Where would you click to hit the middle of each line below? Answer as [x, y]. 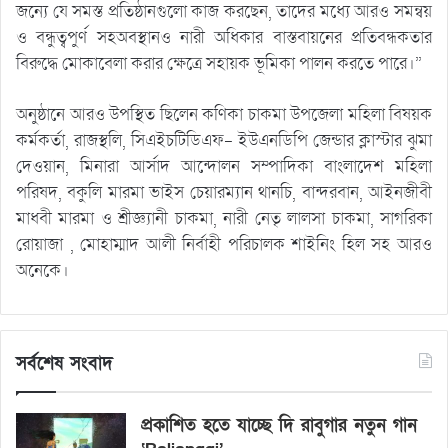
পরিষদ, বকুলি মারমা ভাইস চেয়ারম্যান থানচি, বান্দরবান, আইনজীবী [224, 192]
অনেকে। [42, 270]
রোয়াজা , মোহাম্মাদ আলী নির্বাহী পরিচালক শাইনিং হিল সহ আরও [224, 244]
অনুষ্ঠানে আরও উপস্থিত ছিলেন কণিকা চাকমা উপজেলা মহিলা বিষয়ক [224, 114]
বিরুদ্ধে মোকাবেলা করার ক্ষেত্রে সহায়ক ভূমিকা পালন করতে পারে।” [219, 63]
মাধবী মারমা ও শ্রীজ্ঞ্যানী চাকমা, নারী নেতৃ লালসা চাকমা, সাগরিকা [224, 218]
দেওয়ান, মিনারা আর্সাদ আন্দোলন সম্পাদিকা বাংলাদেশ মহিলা [224, 166]
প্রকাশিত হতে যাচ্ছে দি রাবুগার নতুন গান [279, 425]
